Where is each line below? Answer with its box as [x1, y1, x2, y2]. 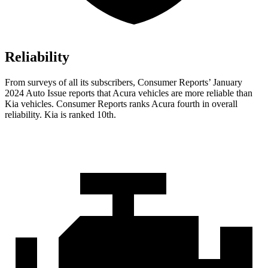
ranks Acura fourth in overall [127, 99, 237, 109]
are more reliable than [169, 88, 252, 99]
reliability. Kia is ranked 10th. [5, 109, 116, 120]
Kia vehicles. [5, 99, 56, 109]
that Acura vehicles [97, 88, 169, 99]
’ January [208, 77, 242, 88]
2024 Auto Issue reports [5, 88, 97, 99]
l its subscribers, [75, 77, 138, 88]
